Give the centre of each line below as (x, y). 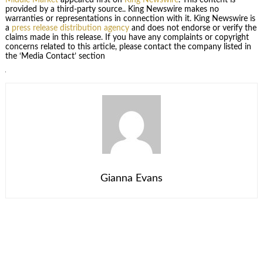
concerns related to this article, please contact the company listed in (128, 47)
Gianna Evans (131, 178)
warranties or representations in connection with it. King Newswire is (130, 18)
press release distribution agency (70, 28)
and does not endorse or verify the (193, 28)
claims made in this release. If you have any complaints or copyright (127, 37)
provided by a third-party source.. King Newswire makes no (112, 9)
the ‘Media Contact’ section (55, 56)
